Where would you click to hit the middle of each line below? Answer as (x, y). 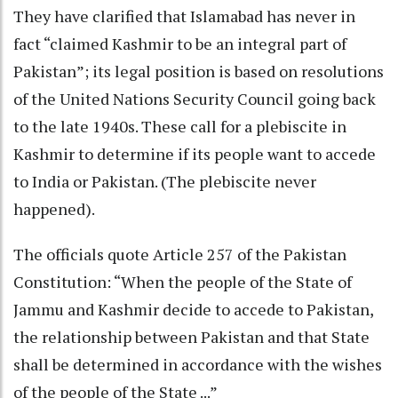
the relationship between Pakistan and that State (191, 336)
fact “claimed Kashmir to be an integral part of (180, 43)
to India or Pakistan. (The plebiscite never (165, 181)
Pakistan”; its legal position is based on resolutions (199, 71)
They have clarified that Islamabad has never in (184, 16)
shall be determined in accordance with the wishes (198, 364)
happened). (56, 208)
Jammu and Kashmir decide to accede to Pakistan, (193, 309)
